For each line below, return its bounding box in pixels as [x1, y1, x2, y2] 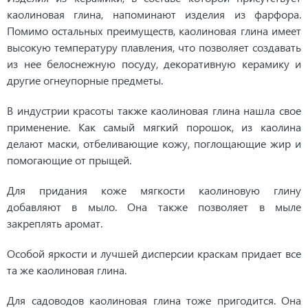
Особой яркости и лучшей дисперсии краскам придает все [7, 246, 301, 261]
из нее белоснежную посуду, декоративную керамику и [7, 56, 301, 71]
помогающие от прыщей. [7, 153, 131, 167]
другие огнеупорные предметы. [7, 73, 163, 87]
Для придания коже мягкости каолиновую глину [7, 183, 301, 197]
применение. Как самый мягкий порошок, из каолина [7, 120, 301, 134]
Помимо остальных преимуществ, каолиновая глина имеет [7, 23, 301, 38]
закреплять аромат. [7, 216, 102, 230]
